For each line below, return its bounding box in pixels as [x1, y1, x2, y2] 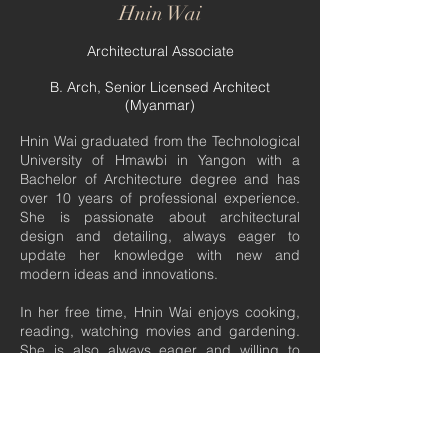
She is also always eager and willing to [20, 341, 300, 359]
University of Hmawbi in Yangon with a [20, 151, 300, 169]
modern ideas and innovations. [20, 265, 218, 283]
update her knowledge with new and [20, 246, 300, 264]
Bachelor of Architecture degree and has [20, 170, 300, 188]
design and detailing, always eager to [20, 227, 300, 245]
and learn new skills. [20, 379, 149, 397]
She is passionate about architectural [20, 208, 300, 226]
